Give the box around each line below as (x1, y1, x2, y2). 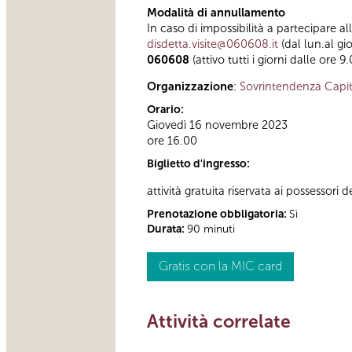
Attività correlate (147, 310, 291, 332)
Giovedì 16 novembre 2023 (147, 118, 288, 133)
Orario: (147, 103, 186, 117)
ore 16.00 (147, 134, 197, 148)
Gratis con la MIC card (159, 258, 282, 273)
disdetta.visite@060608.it (147, 36, 278, 51)
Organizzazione (147, 79, 233, 94)
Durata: (147, 222, 187, 236)
